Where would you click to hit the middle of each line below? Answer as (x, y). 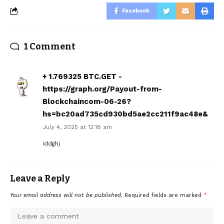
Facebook (136, 10)
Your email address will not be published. (66, 195)
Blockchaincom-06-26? (87, 101)
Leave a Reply (40, 178)
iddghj (51, 143)
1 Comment (50, 46)
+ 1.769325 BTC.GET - (82, 76)
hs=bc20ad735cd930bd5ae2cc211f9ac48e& (125, 114)
